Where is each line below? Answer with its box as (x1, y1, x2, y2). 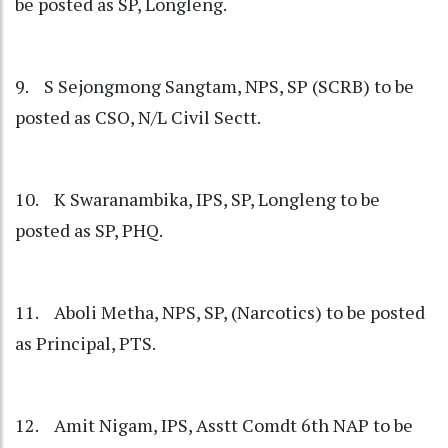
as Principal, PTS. (15, 331, 156, 356)
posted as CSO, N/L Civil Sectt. (15, 105, 264, 130)
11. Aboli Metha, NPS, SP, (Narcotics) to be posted (15, 300, 425, 325)
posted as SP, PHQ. (15, 218, 163, 243)
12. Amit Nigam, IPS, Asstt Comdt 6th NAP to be (15, 413, 413, 438)
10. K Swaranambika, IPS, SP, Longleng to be (15, 187, 380, 212)
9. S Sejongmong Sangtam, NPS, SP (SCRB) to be (15, 74, 414, 99)
